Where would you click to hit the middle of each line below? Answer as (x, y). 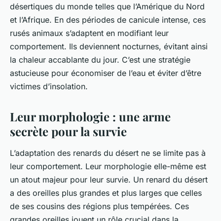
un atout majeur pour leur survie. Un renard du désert (109, 180)
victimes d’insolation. (49, 87)
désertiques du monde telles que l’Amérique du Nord (107, 7)
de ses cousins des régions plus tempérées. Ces (99, 206)
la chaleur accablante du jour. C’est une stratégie (100, 60)
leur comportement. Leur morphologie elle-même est (108, 166)
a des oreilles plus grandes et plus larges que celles (106, 193)
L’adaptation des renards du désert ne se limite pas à (108, 153)
